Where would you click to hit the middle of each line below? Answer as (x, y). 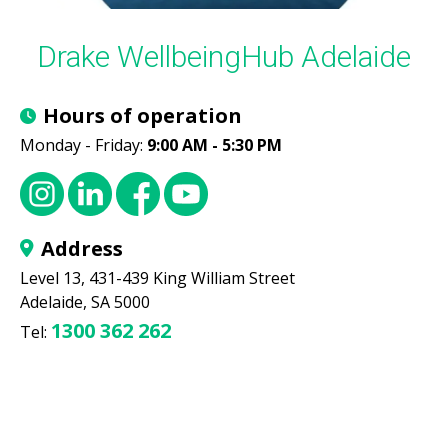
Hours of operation (142, 115)
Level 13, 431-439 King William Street (157, 277)
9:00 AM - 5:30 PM (214, 144)
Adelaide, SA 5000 (85, 301)
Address (82, 248)
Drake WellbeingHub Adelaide (224, 56)
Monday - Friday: (83, 144)
